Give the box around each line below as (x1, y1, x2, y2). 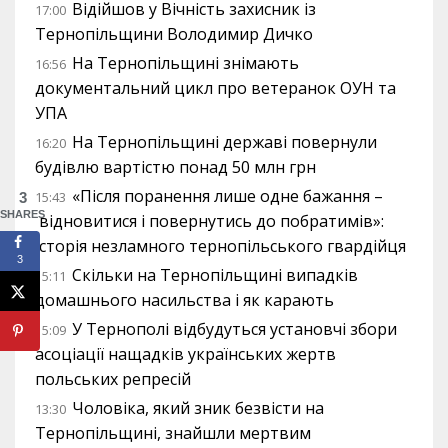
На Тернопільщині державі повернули (72, 131, 377, 153)
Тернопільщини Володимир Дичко (35, 23, 313, 45)
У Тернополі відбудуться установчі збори (72, 318, 397, 340)
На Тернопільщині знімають (72, 52, 299, 74)
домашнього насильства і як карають (35, 289, 334, 311)
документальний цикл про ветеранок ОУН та (35, 77, 396, 99)
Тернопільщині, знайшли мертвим (35, 422, 311, 444)
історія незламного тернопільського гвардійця (35, 235, 410, 257)
